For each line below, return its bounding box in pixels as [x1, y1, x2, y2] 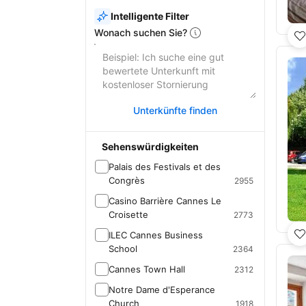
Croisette [109, 209, 148, 220]
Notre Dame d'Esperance [109, 284, 215, 295]
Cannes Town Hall [109, 264, 185, 275]
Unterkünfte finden [133, 105, 217, 116]
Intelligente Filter [111, 10, 189, 22]
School [109, 243, 137, 254]
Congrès [109, 175, 145, 186]
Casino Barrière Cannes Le [109, 195, 221, 206]
